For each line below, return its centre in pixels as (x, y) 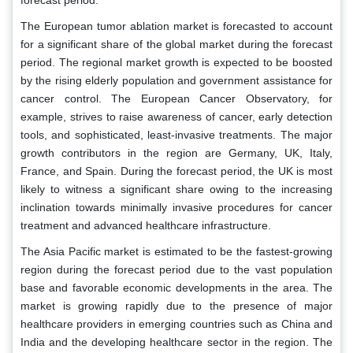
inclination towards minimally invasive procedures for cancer (176, 208)
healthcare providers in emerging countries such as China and (176, 324)
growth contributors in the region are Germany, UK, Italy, (176, 153)
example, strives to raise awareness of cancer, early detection (176, 117)
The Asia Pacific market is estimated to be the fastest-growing (176, 252)
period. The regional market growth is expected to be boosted (176, 63)
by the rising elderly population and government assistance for (176, 81)
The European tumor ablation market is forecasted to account (176, 26)
